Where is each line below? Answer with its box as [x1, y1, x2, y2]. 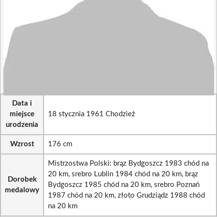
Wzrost [10, 140, 34, 148]
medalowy [5, 186, 39, 194]
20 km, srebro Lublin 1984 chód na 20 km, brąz [48, 170, 198, 178]
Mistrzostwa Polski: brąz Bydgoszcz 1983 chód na [48, 160, 209, 167]
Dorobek [7, 176, 37, 183]
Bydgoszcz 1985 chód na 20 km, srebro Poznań [48, 181, 200, 188]
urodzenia [6, 121, 38, 128]
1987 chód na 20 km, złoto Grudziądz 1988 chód [48, 192, 205, 199]
